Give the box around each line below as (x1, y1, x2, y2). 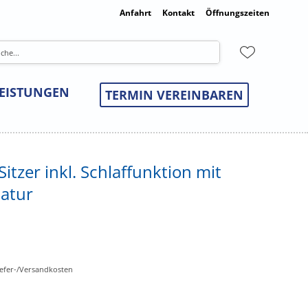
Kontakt (162, 7, 195, 19)
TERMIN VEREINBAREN (105, 87, 243, 104)
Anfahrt (120, 7, 151, 19)
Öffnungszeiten (206, 7, 269, 19)
